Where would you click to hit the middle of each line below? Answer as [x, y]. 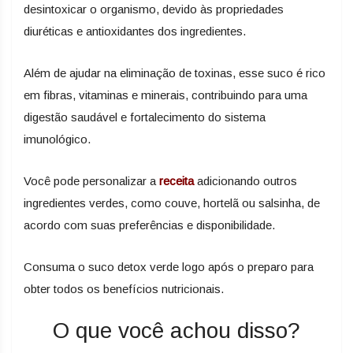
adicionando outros [245, 181]
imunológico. [57, 139]
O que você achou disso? [176, 331]
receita [176, 181]
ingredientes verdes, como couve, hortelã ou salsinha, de [172, 203]
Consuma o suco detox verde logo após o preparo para [169, 267]
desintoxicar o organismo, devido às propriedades [154, 9]
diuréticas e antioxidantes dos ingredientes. [135, 32]
